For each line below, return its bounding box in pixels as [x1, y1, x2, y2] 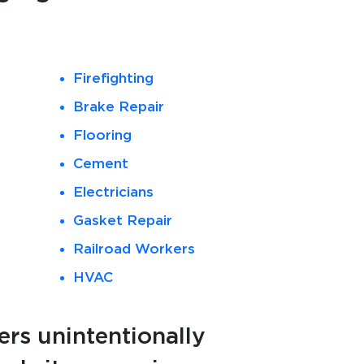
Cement [73, 157, 129, 171]
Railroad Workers [73, 242, 196, 256]
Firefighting [73, 71, 154, 85]
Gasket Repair [73, 214, 173, 227]
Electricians [73, 185, 154, 199]
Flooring [73, 128, 132, 142]
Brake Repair [73, 100, 165, 114]
